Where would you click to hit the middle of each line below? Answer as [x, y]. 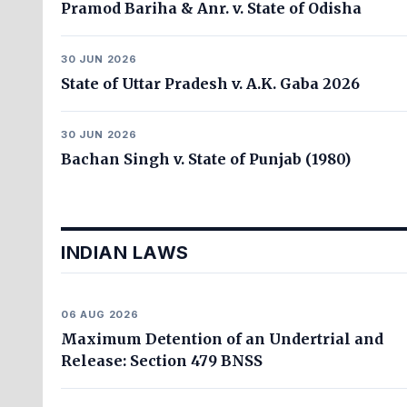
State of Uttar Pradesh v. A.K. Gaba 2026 [210, 84]
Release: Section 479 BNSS [162, 361]
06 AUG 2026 [100, 314]
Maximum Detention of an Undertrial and [222, 339]
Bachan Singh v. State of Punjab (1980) [206, 159]
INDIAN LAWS [125, 253]
